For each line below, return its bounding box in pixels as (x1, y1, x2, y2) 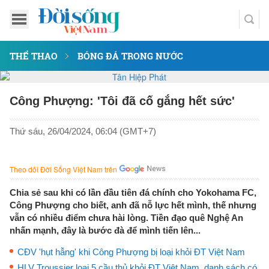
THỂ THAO (10, 50, 58, 62)
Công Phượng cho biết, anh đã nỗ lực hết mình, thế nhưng (10, 200, 256, 210)
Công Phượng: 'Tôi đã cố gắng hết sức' (10, 94, 235, 107)
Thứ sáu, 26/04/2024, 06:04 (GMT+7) (10, 126, 156, 136)
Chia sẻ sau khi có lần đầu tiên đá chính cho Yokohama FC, (10, 187, 256, 198)
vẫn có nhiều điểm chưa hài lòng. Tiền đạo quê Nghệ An (10, 213, 243, 223)
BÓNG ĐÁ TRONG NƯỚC (77, 50, 183, 62)
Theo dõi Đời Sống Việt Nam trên (10, 164, 117, 174)
